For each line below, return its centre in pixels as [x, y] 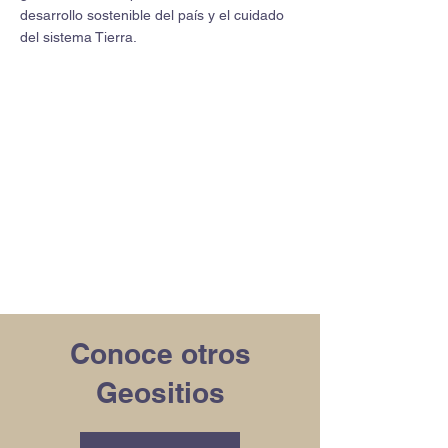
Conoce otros [160, 353]
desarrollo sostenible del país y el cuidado [152, 15]
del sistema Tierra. [78, 37]
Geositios [160, 392]
